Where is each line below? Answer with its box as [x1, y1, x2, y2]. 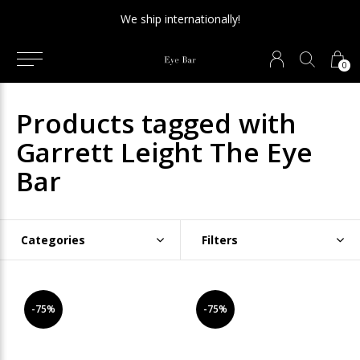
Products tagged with [16, 104, 297, 141]
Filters [201, 232, 238, 247]
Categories [21, 232, 85, 247]
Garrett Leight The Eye [16, 133, 313, 170]
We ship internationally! [120, 11, 240, 27]
